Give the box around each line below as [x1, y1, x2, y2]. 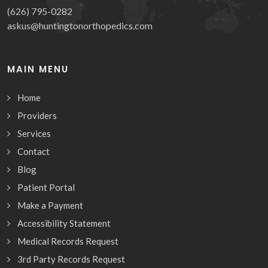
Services [17, 127, 51, 139]
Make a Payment [17, 199, 83, 211]
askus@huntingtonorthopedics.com [7, 19, 153, 31]
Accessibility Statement [17, 217, 111, 229]
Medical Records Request [17, 235, 118, 246]
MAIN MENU [7, 62, 69, 75]
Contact [17, 145, 50, 157]
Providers [17, 109, 57, 121]
